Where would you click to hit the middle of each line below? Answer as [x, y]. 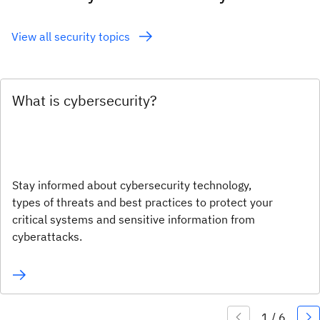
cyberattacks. [47, 237]
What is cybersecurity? [85, 101]
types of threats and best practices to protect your [142, 202]
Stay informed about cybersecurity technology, [132, 185]
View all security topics [72, 37]
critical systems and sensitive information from [134, 220]
